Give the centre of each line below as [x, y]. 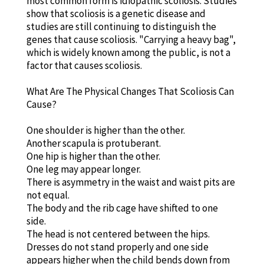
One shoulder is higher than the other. [105, 130]
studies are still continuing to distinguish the [121, 26]
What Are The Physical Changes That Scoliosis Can [130, 91]
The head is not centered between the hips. [118, 234]
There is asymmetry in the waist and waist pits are [131, 182]
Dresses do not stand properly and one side [117, 247]
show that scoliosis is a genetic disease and [116, 13]
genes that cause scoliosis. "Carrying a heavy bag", [131, 39]
